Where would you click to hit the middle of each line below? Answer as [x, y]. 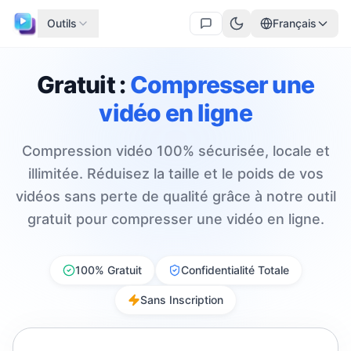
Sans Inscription [182, 300]
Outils [62, 23]
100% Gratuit [108, 270]
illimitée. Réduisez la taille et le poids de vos [175, 174]
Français [295, 23]
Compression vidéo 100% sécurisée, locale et [175, 151]
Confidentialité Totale [235, 270]
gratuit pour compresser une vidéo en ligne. [175, 219]
